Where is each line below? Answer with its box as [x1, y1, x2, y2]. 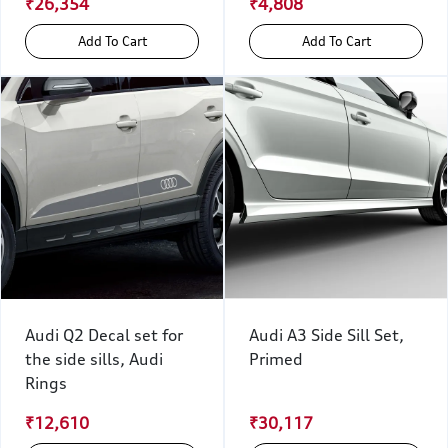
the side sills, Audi [25, 349, 163, 370]
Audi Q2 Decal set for [25, 325, 183, 346]
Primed [249, 349, 303, 370]
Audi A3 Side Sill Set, [249, 325, 404, 346]
